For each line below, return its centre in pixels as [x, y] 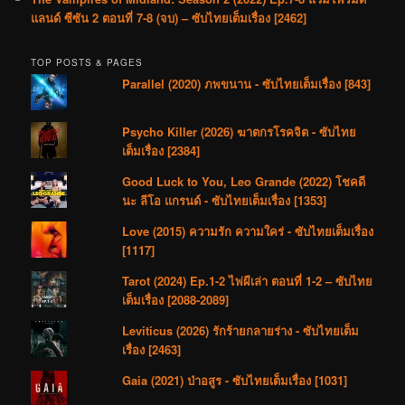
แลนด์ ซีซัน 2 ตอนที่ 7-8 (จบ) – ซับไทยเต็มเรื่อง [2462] [169, 18]
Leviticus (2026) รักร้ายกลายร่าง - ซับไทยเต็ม [241, 331]
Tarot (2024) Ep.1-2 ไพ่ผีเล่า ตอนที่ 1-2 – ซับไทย [248, 281]
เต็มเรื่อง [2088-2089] [176, 300]
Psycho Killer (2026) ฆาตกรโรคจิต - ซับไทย [240, 132]
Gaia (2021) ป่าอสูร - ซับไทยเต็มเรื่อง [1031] [235, 381]
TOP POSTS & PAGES [87, 63]
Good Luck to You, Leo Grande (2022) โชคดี [244, 182]
